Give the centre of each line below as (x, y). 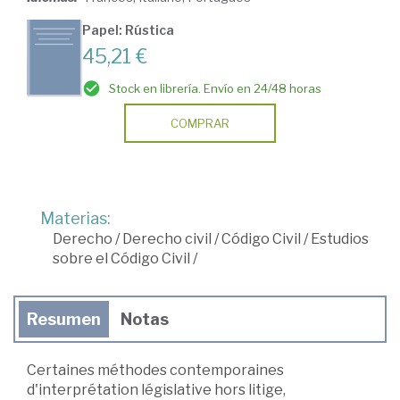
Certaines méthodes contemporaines (155, 371)
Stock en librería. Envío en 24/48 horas (215, 89)
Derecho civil (167, 239)
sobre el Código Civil (121, 259)
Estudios (340, 239)
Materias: (75, 219)
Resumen (64, 320)
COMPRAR (200, 124)
